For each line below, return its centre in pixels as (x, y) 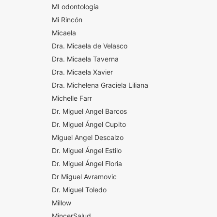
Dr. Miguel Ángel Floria (87, 163)
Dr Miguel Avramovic (89, 177)
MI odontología (75, 7)
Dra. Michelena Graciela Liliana (100, 85)
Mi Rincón (67, 20)
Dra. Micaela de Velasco (89, 46)
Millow (61, 203)
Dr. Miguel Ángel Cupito (89, 124)
